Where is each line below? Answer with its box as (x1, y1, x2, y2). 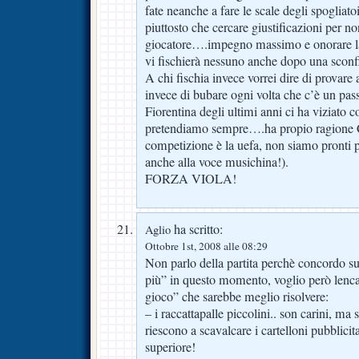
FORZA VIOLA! (145, 169, 236, 188)
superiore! (145, 337, 196, 356)
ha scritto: (171, 220, 223, 238)
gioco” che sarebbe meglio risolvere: (145, 287, 329, 305)
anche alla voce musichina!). (145, 152, 288, 171)
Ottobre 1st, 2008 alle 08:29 (145, 238, 268, 253)
